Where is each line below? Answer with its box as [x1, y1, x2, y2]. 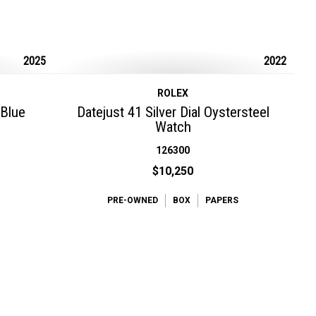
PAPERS [205, 195, 239, 205]
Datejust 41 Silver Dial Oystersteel [76, 103, 269, 121]
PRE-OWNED [107, 195, 159, 205]
